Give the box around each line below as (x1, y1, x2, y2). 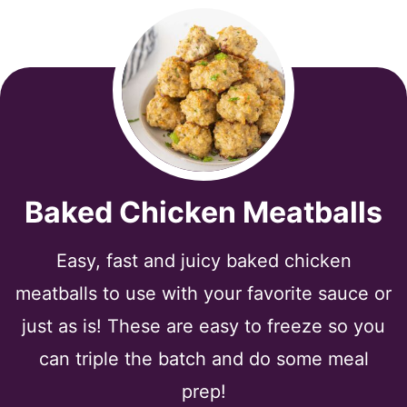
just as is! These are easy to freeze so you (22, 314, 385, 337)
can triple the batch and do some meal (38, 347, 369, 370)
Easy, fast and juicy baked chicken (55, 249, 352, 272)
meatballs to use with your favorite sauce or (15, 282, 392, 304)
